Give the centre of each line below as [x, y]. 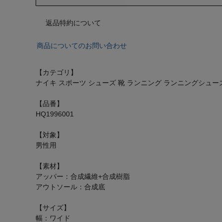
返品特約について [73, 23]
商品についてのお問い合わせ [82, 45]
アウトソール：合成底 [70, 187]
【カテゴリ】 [56, 72]
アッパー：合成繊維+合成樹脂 [83, 176]
